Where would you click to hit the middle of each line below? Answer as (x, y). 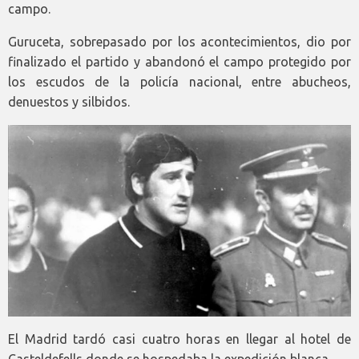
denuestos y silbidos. (69, 102)
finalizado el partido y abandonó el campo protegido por (179, 62)
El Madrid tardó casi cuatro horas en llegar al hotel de (179, 339)
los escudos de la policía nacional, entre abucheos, (179, 82)
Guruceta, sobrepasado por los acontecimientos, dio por (179, 42)
